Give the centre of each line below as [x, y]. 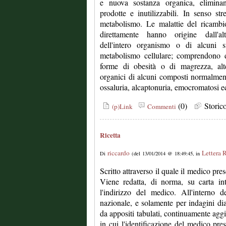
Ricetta [110, 135]
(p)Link [121, 106]
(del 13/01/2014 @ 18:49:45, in [166, 153]
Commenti [161, 106]
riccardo [119, 153]
